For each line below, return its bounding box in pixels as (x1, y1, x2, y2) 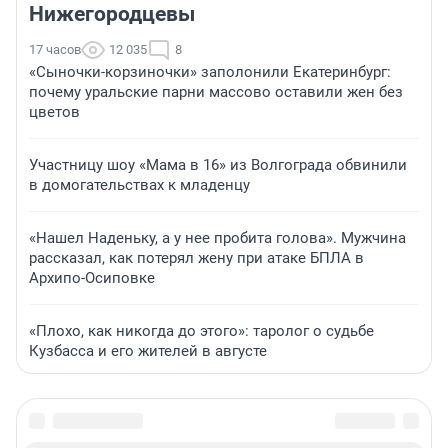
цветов (29, 103, 80, 122)
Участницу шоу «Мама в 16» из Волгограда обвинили (29, 156, 407, 175)
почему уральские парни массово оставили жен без (29, 83, 403, 102)
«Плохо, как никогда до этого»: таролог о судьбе (29, 322, 374, 341)
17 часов (29, 42, 81, 58)
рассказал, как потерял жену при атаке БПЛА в (29, 249, 364, 268)
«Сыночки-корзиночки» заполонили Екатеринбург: (29, 63, 391, 82)
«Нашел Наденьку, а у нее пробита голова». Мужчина (29, 229, 406, 248)
